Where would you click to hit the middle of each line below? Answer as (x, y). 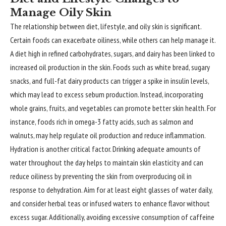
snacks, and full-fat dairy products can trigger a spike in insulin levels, (109, 81)
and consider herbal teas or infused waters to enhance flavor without (110, 203)
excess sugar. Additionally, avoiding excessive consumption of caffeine (112, 217)
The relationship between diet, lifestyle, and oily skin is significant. (106, 26)
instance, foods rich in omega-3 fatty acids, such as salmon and (102, 122)
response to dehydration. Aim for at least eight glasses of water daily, (111, 190)
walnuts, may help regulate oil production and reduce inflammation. (108, 135)
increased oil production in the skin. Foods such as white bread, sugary (110, 67)
